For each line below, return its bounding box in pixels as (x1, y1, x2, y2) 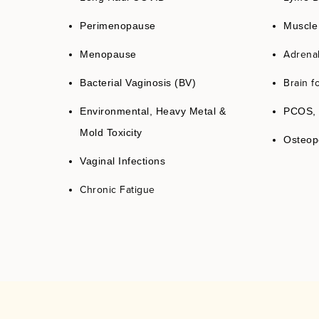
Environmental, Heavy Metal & (80, 105, 226, 117)
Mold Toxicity (80, 127, 142, 139)
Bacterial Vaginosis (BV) (80, 77, 196, 89)
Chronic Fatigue (80, 182, 155, 197)
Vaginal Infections (80, 155, 165, 167)
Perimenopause (80, 20, 156, 32)
